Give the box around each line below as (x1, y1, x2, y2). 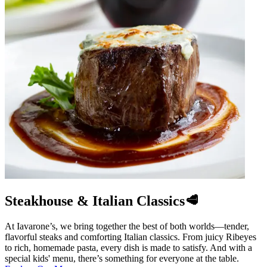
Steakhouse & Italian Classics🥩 (5, 193, 199, 209)
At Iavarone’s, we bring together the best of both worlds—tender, (5, 221, 249, 231)
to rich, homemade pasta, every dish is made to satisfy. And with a (5, 242, 252, 253)
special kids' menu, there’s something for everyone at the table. (5, 253, 239, 263)
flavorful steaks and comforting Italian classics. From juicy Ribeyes (5, 231, 256, 242)
